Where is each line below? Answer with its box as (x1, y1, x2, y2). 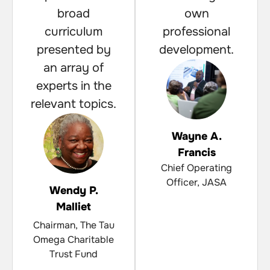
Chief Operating (161, 162, 232, 175)
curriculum (45, 24, 102, 40)
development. (159, 42, 234, 58)
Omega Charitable (33, 233, 114, 246)
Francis (177, 146, 216, 160)
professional (163, 24, 230, 40)
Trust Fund (49, 248, 98, 261)
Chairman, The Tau (33, 219, 115, 232)
